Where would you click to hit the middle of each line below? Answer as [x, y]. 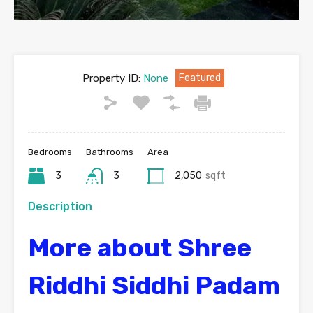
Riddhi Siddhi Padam [154, 285]
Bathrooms [110, 152]
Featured [199, 78]
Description [60, 206]
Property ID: [111, 78]
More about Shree [140, 247]
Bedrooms [50, 152]
